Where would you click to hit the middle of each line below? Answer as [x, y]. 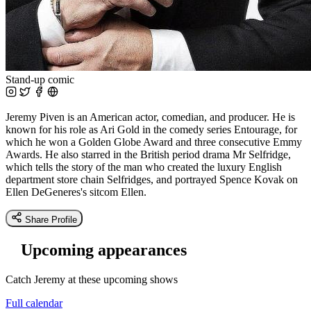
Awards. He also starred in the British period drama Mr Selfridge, [148, 154]
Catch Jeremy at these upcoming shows [92, 279]
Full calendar [34, 303]
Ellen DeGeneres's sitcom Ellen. [76, 192]
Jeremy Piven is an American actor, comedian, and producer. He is [150, 117]
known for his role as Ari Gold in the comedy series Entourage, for [151, 129]
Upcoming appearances [104, 250]
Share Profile [51, 219]
